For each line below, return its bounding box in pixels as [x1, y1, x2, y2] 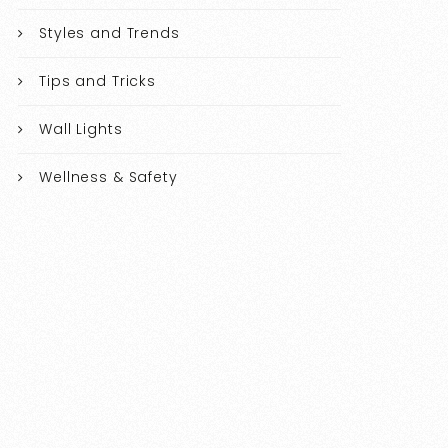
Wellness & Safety [39, 167, 178, 188]
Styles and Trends [39, 23, 180, 44]
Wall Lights [39, 119, 123, 140]
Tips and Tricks [39, 71, 156, 92]
